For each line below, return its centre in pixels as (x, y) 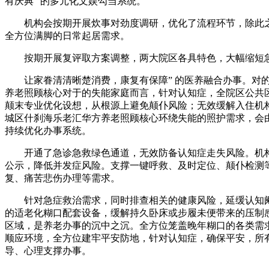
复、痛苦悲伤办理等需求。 (62, 178)
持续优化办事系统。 (48, 130)
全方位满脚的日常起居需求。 (67, 35)
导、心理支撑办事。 (48, 250)
